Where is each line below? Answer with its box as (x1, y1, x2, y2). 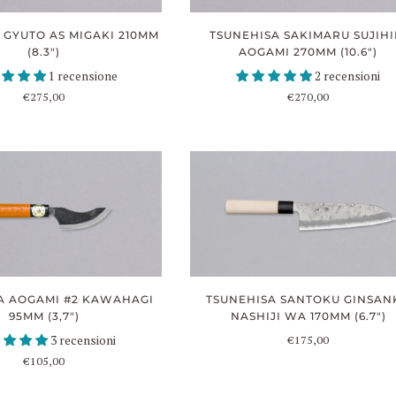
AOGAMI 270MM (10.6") (239, 44, 378, 58)
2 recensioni (315, 67, 381, 84)
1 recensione (49, 67, 118, 84)
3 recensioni (50, 332, 117, 349)
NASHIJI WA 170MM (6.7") (230, 309, 386, 324)
